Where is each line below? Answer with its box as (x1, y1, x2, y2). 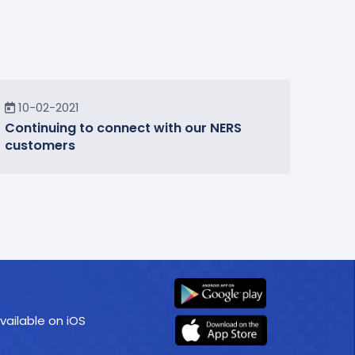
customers (5, 136, 75, 155)
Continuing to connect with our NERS (5, 119, 242, 137)
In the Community (10, 94, 99, 108)
